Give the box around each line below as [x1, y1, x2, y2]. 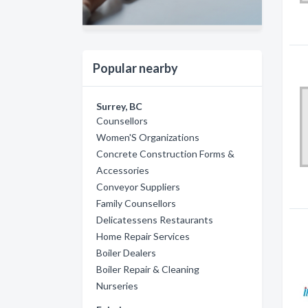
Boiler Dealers [96, 246, 156, 258]
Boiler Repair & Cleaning [96, 263, 199, 275]
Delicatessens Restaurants [96, 213, 213, 225]
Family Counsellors [96, 197, 176, 209]
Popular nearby [93, 60, 178, 76]
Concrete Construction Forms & [96, 147, 234, 159]
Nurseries [96, 279, 138, 291]
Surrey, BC [96, 100, 142, 112]
